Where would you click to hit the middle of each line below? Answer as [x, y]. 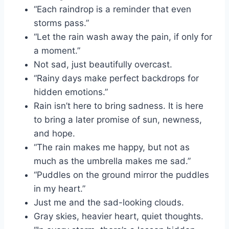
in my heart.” [60, 189]
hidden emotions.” [72, 92]
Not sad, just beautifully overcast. [103, 65]
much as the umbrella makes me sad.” [113, 161]
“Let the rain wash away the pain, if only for [123, 37]
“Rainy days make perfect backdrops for [116, 78]
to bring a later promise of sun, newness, [118, 120]
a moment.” [57, 51]
